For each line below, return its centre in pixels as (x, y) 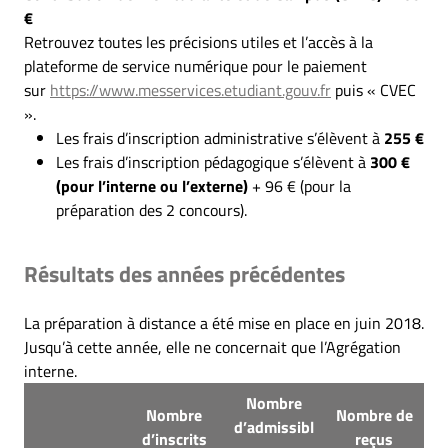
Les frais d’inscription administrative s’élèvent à (220, 138)
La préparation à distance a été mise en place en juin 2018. (224, 323)
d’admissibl (274, 427)
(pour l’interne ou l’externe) (152, 186)
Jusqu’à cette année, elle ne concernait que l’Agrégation (212, 347)
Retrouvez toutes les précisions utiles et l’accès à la (198, 42)
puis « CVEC (373, 90)
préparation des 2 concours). (151, 210)
